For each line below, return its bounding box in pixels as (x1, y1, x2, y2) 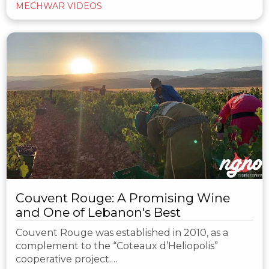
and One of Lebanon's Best (16, 204, 181, 220)
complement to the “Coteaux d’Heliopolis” (16, 240, 218, 252)
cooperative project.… (16, 253, 118, 265)
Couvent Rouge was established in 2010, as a (16, 226, 228, 238)
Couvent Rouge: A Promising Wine (16, 190, 230, 205)
